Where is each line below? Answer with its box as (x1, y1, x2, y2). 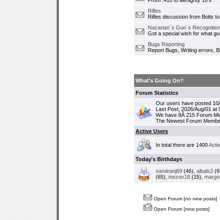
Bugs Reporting (148, 41, 185, 47)
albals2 (196, 168, 213, 174)
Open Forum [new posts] (152, 206, 210, 212)
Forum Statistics (136, 90, 178, 96)
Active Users (136, 128, 168, 134)
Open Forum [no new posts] (152, 196, 217, 201)
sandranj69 (156, 168, 182, 174)
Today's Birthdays (136, 156, 182, 162)
